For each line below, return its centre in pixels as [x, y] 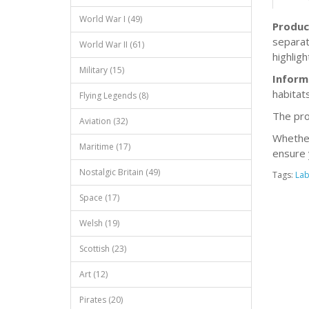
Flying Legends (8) [114, 96]
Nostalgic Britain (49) [120, 172]
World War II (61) [112, 44]
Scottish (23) [103, 249]
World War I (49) [111, 19]
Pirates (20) [101, 300]
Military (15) [102, 70]
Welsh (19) [99, 223]
